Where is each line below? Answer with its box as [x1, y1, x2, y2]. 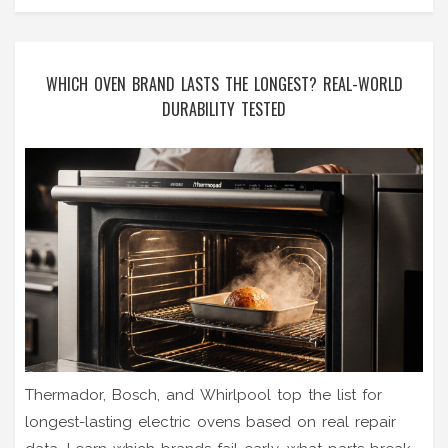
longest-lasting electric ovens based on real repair [25, 413, 396, 431]
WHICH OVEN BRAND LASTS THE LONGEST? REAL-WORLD [45, 72, 403, 97]
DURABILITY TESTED [162, 97, 286, 122]
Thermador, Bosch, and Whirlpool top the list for [25, 386, 382, 404]
